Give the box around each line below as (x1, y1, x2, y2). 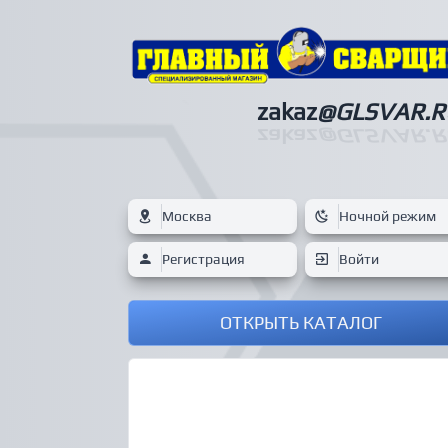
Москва (162, 208, 212, 225)
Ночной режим (338, 208, 436, 225)
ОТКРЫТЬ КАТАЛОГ (219, 312, 382, 334)
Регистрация (162, 251, 245, 268)
